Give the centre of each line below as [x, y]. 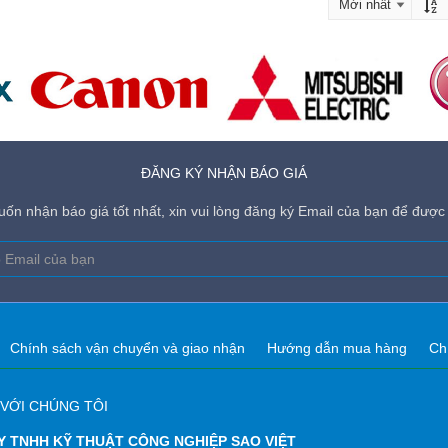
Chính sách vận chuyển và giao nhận [127, 348]
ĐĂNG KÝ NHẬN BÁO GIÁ [224, 173]
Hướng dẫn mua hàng [336, 348]
